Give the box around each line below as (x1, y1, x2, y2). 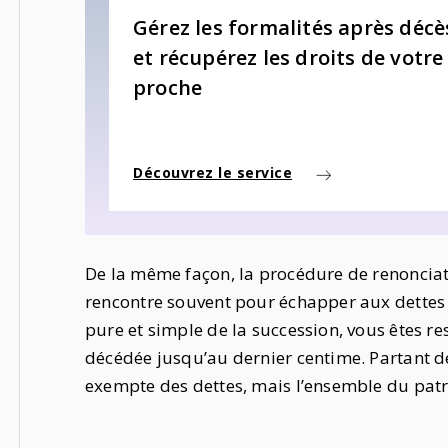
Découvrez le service (133, 163, 292, 183)
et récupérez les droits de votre (133, 44, 444, 72)
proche (133, 74, 203, 102)
